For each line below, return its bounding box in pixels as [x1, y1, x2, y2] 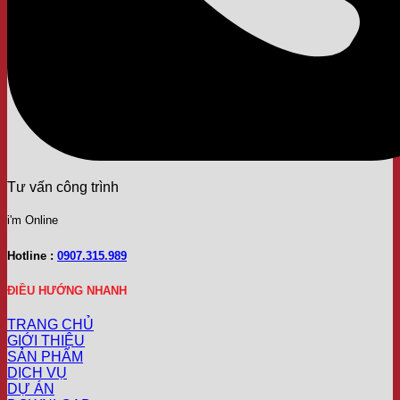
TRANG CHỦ [7, 316, 94, 332]
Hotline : [7, 249, 57, 263]
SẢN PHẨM [7, 348, 83, 364]
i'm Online [7, 213, 58, 228]
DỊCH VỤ [7, 364, 67, 380]
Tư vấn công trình [7, 179, 119, 196]
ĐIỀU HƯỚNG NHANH [7, 283, 127, 297]
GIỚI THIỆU [7, 332, 85, 348]
